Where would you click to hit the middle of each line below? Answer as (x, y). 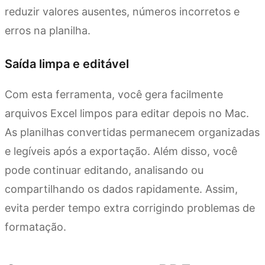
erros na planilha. (48, 31)
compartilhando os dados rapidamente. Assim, (121, 189)
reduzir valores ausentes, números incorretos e (122, 12)
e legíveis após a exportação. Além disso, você (121, 151)
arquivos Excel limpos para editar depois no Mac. (127, 114)
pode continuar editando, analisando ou (104, 170)
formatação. (35, 227)
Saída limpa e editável (67, 64)
